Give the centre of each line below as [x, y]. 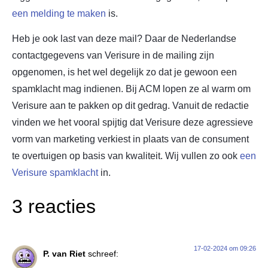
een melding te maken [59, 13]
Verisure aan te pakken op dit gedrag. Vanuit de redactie [130, 106]
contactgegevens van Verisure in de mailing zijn [113, 56]
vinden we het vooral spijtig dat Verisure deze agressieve [133, 123]
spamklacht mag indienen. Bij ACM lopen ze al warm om [131, 89]
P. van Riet [64, 253]
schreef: [103, 253]
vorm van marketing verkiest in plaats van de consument [130, 139]
